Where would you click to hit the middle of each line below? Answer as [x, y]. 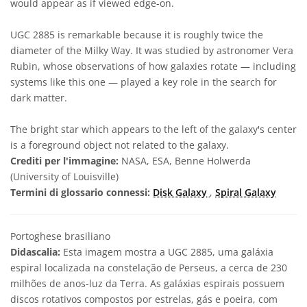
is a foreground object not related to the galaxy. [120, 145]
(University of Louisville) [64, 176]
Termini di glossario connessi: [80, 192]
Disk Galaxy [181, 192]
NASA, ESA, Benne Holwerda [185, 161]
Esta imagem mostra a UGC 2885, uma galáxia [167, 252]
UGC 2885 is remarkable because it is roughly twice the [137, 35]
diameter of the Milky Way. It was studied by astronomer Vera [152, 50]
